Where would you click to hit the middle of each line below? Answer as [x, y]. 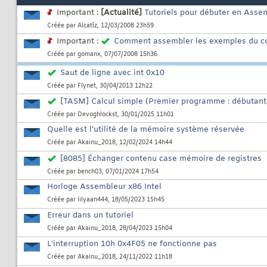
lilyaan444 [93, 200]
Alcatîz [87, 26]
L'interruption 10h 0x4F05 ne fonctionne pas [132, 244]
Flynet [87, 86]
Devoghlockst [97, 115]
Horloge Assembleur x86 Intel [104, 187]
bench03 [90, 172]
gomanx [89, 55]
